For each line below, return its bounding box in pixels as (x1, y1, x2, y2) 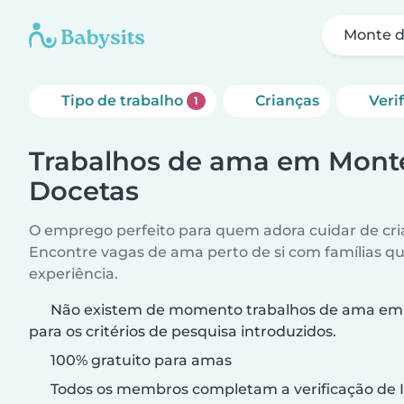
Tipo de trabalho (61, 92, 187, 109)
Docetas (29, 175, 139, 207)
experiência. (29, 265, 118, 282)
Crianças (254, 92, 319, 109)
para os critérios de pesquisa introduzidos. (29, 323, 336, 340)
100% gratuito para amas (47, 352, 232, 369)
